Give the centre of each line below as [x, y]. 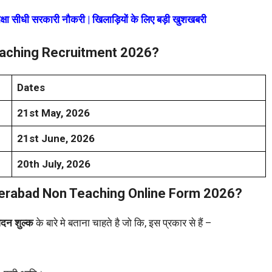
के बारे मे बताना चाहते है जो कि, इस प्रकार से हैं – [123, 223]
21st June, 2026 [56, 139]
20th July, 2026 [54, 164]
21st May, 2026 [53, 113]
